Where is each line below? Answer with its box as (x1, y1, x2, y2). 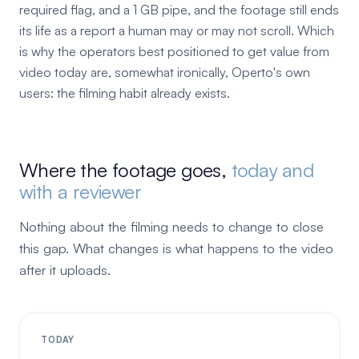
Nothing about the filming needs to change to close (19, 218, 324, 235)
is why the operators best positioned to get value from (19, 43, 329, 59)
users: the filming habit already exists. (19, 85, 230, 101)
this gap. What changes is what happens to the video (19, 240, 333, 256)
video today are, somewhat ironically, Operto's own (19, 64, 310, 80)
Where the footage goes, (19, 158, 232, 182)
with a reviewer (19, 179, 141, 204)
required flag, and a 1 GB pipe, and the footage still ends (19, 2, 339, 18)
